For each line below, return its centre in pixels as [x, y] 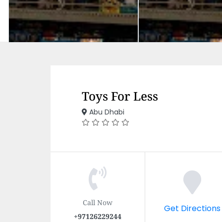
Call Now [98, 202]
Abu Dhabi [106, 112]
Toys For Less [120, 96]
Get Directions [192, 208]
